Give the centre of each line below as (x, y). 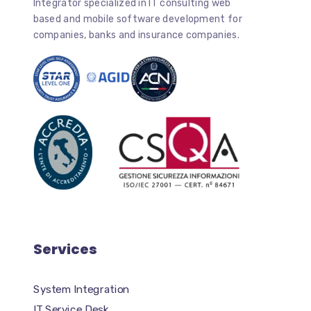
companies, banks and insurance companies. (136, 35)
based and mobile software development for (137, 19)
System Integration (81, 289)
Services (65, 249)
